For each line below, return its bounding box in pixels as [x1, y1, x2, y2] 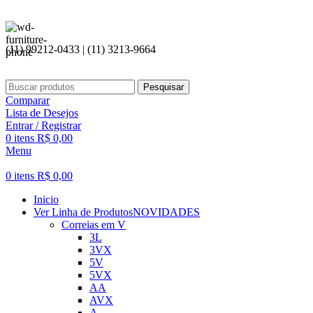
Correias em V [61, 219, 126, 231]
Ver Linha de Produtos [34, 206, 133, 218]
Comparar [6, 94, 50, 106]
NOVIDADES [133, 206, 200, 218]
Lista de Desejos [6, 107, 78, 119]
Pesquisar [143, 82, 184, 92]
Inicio [34, 194, 59, 205]
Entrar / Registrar [6, 119, 81, 131]
